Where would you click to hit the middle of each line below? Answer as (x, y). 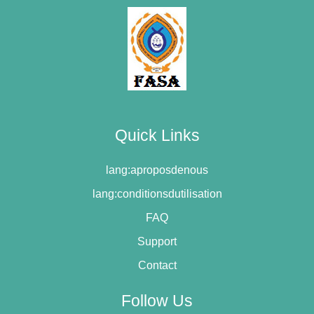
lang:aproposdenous (157, 170)
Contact (157, 265)
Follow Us (157, 300)
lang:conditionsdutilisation (157, 193)
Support (157, 241)
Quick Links (157, 135)
